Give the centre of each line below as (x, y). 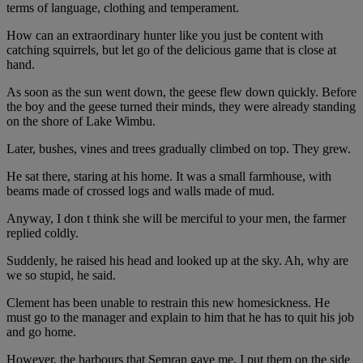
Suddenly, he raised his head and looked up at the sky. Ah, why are (177, 261)
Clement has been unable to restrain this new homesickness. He (168, 303)
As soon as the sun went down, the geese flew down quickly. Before (181, 92)
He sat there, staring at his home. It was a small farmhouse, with (169, 177)
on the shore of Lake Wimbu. (81, 122)
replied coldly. (43, 233)
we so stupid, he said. (61, 275)
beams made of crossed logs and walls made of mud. (141, 191)
